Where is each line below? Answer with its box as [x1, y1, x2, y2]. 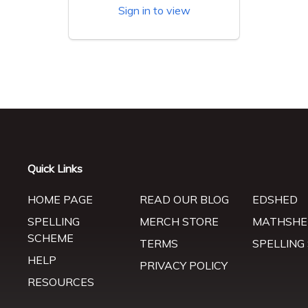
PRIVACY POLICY [140, 258, 228, 273]
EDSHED [252, 192, 298, 207]
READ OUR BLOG [140, 192, 230, 207]
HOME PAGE [27, 192, 93, 207]
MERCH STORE [140, 214, 219, 229]
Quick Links [27, 162, 82, 176]
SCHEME [27, 231, 74, 245]
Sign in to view [118, 3, 190, 18]
